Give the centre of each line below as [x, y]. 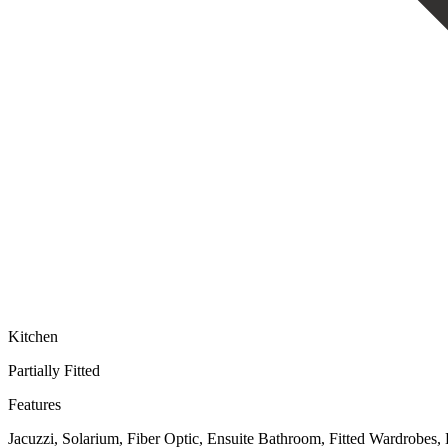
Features [34, 404]
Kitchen [33, 336]
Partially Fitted [54, 370]
